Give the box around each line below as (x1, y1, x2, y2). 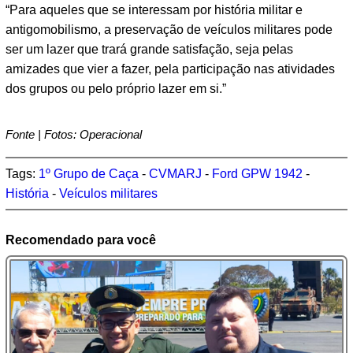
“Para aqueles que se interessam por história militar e (6, 3, 303, 17)
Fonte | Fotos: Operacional (6, 128, 142, 142)
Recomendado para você (6, 233, 156, 247)
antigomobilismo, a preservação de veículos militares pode (6, 23, 333, 37)
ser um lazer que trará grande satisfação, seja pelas (6, 43, 293, 57)
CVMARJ (149, 167, 202, 181)
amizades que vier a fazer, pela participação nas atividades (6, 62, 335, 76)
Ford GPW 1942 (212, 167, 303, 181)
